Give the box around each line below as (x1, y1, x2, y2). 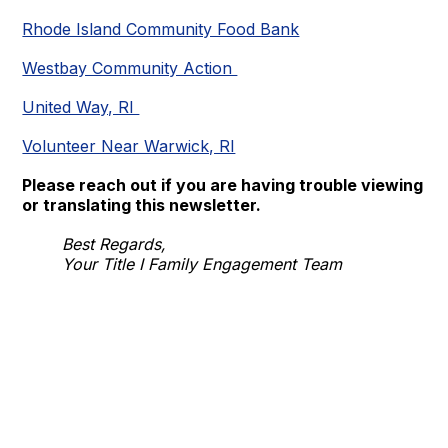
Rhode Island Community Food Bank (22, 18, 300, 39)
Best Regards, (62, 233, 167, 254)
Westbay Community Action (22, 57, 238, 78)
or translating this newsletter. (22, 194, 262, 215)
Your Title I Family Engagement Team (62, 253, 343, 274)
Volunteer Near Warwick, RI (22, 135, 236, 156)
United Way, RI (22, 96, 140, 117)
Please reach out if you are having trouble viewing (22, 174, 424, 195)
